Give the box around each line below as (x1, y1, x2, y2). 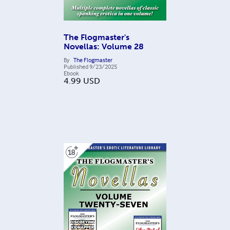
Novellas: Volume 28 (64, 42, 144, 52)
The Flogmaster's (64, 32, 129, 43)
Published (64, 63, 88, 71)
